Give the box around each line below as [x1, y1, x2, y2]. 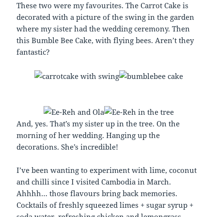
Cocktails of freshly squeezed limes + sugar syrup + [16, 200, 194, 210]
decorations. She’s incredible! [16, 142, 119, 152]
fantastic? [16, 47, 50, 57]
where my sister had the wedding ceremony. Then [16, 24, 190, 34]
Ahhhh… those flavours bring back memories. [16, 188, 178, 199]
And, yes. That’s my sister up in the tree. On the [16, 119, 180, 129]
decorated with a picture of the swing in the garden [16, 12, 195, 22]
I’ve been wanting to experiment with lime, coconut [16, 165, 197, 175]
